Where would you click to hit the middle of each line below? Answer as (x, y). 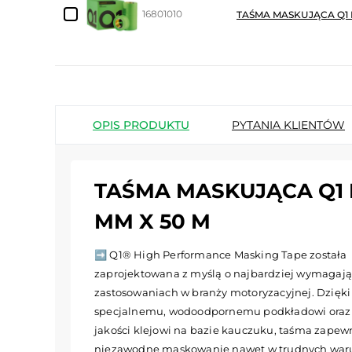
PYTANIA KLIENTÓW (288, 125)
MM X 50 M (152, 221)
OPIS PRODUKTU (141, 125)
